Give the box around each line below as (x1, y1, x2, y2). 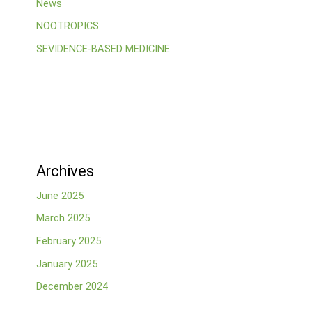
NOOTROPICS (36, 19, 99, 33)
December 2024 (36, 280, 108, 293)
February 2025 (36, 234, 101, 247)
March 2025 (36, 212, 90, 225)
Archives (36, 162, 94, 180)
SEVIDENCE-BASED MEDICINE (36, 42, 170, 56)
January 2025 (36, 257, 97, 270)
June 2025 (36, 189, 84, 202)
